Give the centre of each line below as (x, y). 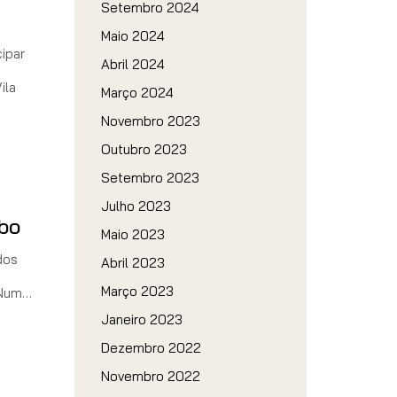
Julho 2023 (136, 206)
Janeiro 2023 (141, 319)
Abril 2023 (132, 263)
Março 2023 (137, 291)
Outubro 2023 (144, 149)
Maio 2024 (132, 36)
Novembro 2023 (150, 121)
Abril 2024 (132, 64)
